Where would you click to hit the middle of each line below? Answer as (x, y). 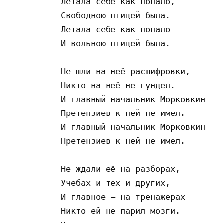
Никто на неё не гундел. (120, 85)
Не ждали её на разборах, (125, 168)
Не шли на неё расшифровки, (128, 71)
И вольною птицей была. (118, 43)
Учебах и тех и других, (118, 182)
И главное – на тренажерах (125, 196)
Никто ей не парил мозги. (123, 210)
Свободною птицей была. (118, 15)
